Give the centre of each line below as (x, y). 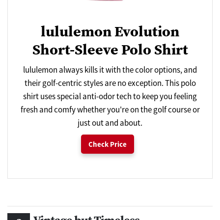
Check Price (108, 144)
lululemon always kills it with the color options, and (110, 69)
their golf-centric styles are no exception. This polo (110, 83)
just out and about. (110, 123)
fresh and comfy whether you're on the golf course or (110, 109)
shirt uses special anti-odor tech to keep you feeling (110, 96)
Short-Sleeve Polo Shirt (110, 49)
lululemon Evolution (110, 31)
